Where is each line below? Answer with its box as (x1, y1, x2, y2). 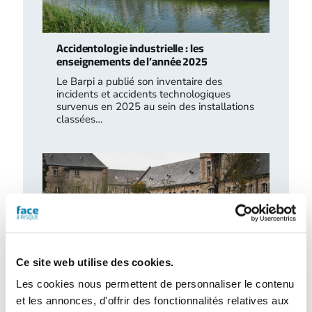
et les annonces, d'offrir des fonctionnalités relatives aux (16, 294, 290, 306)
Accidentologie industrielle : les (56, 37, 204, 58)
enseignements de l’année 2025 (56, 50, 208, 72)
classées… (56, 111, 102, 126)
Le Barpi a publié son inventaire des (56, 74, 222, 88)
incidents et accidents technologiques (56, 86, 231, 101)
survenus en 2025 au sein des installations (56, 99, 254, 114)
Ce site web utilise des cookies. (16, 256, 173, 268)
